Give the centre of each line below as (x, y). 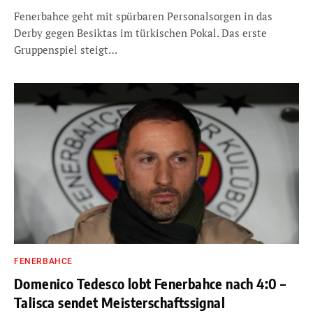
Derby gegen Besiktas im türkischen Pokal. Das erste (140, 33)
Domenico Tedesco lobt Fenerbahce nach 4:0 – (150, 283)
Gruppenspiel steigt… (66, 50)
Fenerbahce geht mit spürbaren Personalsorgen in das (143, 16)
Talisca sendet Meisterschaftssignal (119, 302)
